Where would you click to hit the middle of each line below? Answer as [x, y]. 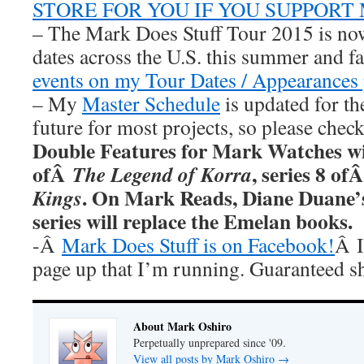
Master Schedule [151, 103]
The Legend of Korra [162, 174]
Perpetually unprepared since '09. [210, 342]
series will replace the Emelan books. [193, 221]
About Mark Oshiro [182, 326]
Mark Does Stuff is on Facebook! [198, 245]
